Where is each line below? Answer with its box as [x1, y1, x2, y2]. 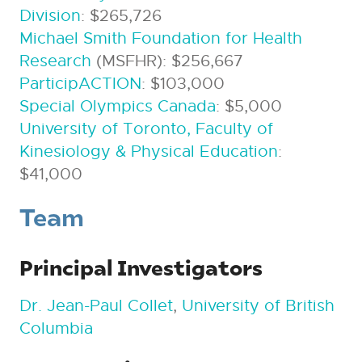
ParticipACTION [19, 73, 141, 94]
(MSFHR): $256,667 [90, 50, 243, 71]
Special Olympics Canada [19, 95, 216, 116]
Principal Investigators [19, 252, 263, 280]
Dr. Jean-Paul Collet [19, 295, 173, 316]
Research [19, 50, 91, 71]
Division [19, 5, 81, 26]
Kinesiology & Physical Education [19, 141, 278, 162]
